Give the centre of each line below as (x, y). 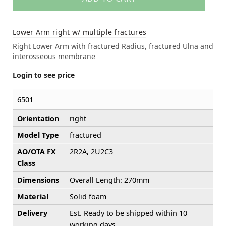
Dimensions (38, 180)
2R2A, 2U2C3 (91, 152)
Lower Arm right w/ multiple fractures (80, 32)
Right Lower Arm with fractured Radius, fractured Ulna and (113, 46)
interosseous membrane (54, 56)
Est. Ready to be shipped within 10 (128, 213)
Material (33, 197)
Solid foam (88, 197)
